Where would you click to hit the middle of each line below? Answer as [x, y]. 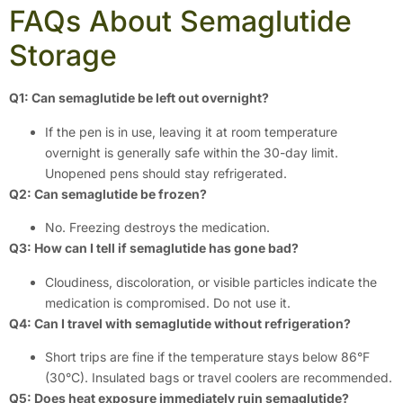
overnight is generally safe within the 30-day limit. [192, 152]
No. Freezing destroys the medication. [157, 228]
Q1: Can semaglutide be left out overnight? [139, 98]
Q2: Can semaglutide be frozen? [108, 193]
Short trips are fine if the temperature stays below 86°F [207, 356]
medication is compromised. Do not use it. [168, 302]
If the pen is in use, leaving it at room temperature [191, 131]
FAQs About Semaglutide [180, 22]
